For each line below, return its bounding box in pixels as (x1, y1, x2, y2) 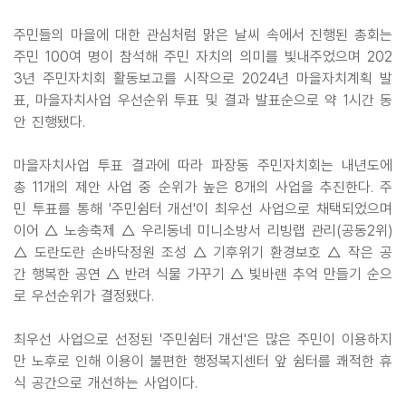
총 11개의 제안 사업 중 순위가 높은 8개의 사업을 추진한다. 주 (14, 179, 392, 196)
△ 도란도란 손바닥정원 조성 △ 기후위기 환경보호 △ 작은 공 (14, 244, 392, 261)
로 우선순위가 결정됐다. (14, 287, 159, 304)
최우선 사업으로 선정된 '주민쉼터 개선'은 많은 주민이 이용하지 (14, 331, 392, 348)
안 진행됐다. (14, 113, 85, 130)
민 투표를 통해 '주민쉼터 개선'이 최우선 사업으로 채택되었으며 (14, 200, 392, 217)
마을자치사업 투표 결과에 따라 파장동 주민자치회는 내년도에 (14, 157, 392, 174)
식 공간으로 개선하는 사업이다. (14, 374, 208, 391)
